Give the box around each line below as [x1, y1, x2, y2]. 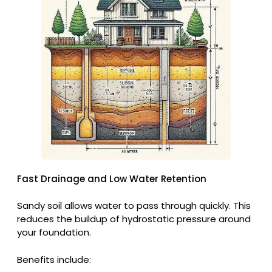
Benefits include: [17, 253, 91, 266]
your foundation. [17, 226, 91, 239]
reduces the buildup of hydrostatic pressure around [17, 212, 251, 226]
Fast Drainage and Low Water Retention [17, 172, 206, 185]
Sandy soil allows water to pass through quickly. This [17, 199, 251, 212]
